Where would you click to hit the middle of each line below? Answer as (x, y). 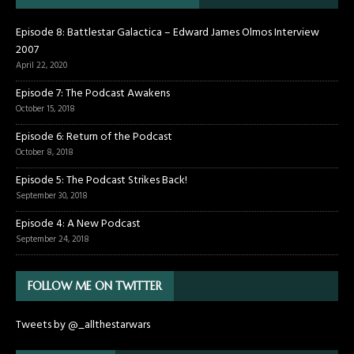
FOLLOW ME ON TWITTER (95, 286)
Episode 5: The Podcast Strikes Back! (102, 181)
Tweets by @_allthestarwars (83, 326)
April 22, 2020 (41, 66)
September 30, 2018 (52, 196)
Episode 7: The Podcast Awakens (93, 94)
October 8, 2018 (45, 153)
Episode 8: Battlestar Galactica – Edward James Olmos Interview (168, 33)
